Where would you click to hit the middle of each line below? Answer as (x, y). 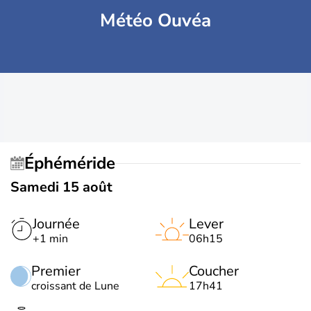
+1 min (50, 239)
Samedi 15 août (61, 187)
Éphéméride (75, 163)
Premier (56, 271)
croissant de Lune (75, 286)
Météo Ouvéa (155, 20)
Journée (56, 224)
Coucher (214, 271)
